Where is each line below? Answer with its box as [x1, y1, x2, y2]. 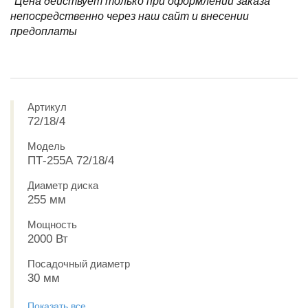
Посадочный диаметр [27, 258, 130, 269]
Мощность [27, 219, 77, 230]
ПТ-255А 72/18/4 [27, 154, 114, 167]
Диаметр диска [27, 179, 98, 191]
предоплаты [10, 25, 77, 37]
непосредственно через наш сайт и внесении [10, 10, 249, 22]
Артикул [27, 101, 67, 113]
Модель [27, 140, 65, 152]
